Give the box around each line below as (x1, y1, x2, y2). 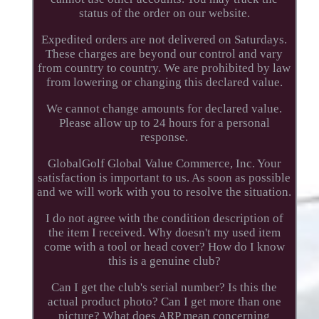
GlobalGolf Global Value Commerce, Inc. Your (47, 156, 281, 170)
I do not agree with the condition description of (45, 211, 283, 225)
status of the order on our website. (78, 6, 250, 20)
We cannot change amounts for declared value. (46, 101, 283, 115)
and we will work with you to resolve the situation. (37, 184, 292, 199)
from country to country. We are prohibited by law (38, 61, 291, 75)
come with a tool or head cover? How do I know (43, 239, 285, 253)
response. (140, 130, 189, 144)
